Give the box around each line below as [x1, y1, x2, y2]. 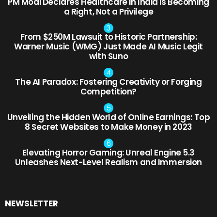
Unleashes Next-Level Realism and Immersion [15, 156, 202, 168]
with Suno [89, 50, 128, 62]
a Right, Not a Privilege [63, 5, 154, 17]
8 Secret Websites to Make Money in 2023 [25, 121, 192, 133]
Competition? [80, 86, 137, 97]
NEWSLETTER [5, 197, 58, 209]
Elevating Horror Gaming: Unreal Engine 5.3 [22, 146, 195, 158]
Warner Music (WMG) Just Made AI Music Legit [14, 41, 203, 53]
